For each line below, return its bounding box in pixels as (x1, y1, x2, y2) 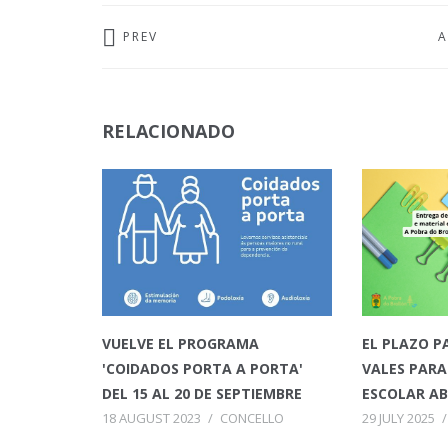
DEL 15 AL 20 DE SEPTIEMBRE (102, 384, 302, 404)
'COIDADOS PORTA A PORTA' (102, 359, 303, 379)
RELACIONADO (102, 119, 235, 144)
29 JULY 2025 (361, 409, 435, 428)
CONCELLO (220, 409, 284, 428)
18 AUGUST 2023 (102, 409, 201, 428)
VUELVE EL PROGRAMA (102, 334, 259, 354)
